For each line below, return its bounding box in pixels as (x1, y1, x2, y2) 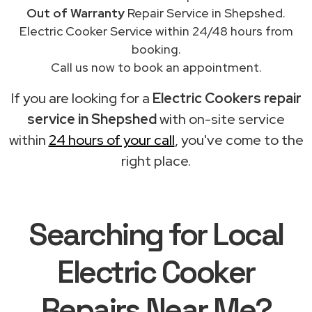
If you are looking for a (10, 88, 153, 107)
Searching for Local (29, 214, 283, 254)
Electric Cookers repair (152, 88, 302, 107)
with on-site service (157, 109, 285, 128)
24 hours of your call (48, 130, 175, 149)
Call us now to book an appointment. (50, 58, 262, 75)
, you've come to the (174, 130, 304, 149)
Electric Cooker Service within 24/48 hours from (19, 22, 293, 39)
